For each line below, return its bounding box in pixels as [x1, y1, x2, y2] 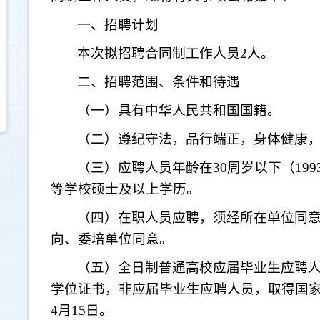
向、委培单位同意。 [50, 231, 173, 246]
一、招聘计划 [77, 17, 159, 32]
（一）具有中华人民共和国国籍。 [77, 103, 281, 118]
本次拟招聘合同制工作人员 [77, 46, 241, 61]
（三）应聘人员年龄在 [77, 160, 214, 175]
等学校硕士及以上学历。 [50, 181, 204, 196]
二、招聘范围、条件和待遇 [77, 74, 241, 89]
